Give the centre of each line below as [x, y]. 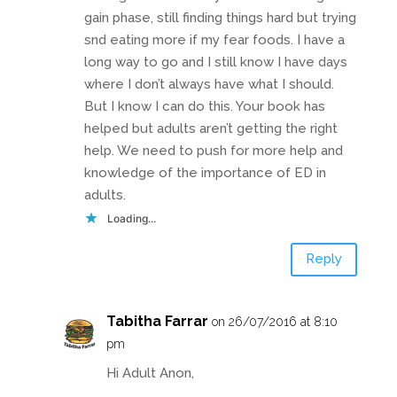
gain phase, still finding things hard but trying [220, 17]
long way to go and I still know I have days [215, 62]
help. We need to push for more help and [213, 150]
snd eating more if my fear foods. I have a [214, 39]
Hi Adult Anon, [150, 373]
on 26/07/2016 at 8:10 [274, 321]
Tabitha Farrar [157, 321]
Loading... [131, 218]
